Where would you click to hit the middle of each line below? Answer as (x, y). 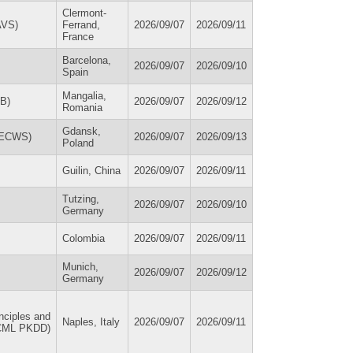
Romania (82, 107)
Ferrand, (81, 24)
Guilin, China (91, 170)
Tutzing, (81, 199)
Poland (78, 143)
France (78, 36)
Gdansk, (82, 131)
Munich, (80, 266)
